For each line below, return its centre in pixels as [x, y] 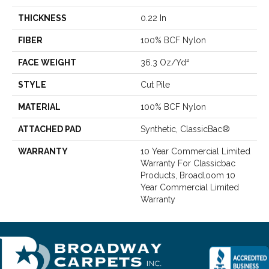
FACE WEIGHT [47, 62]
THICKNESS [42, 18]
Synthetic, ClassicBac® [185, 129]
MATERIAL [39, 107]
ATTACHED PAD [50, 129]
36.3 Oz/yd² [165, 62]
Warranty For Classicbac [188, 163]
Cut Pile [155, 84]
